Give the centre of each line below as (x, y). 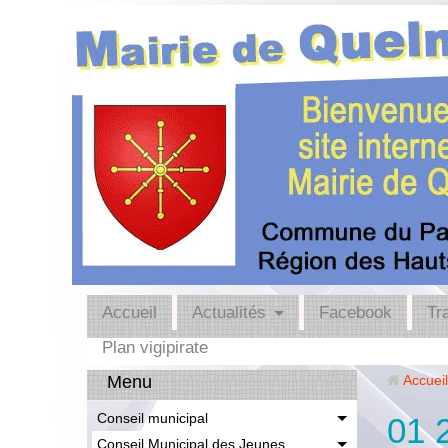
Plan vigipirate (155, 347)
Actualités (229, 312)
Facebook (355, 312)
